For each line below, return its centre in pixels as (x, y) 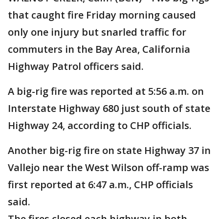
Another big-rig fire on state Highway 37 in (109, 150)
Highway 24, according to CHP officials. (100, 125)
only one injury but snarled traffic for (97, 32)
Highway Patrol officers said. (76, 66)
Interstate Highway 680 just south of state (109, 108)
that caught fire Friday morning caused (102, 15)
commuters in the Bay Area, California (99, 49)
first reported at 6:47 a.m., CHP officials (100, 185)
